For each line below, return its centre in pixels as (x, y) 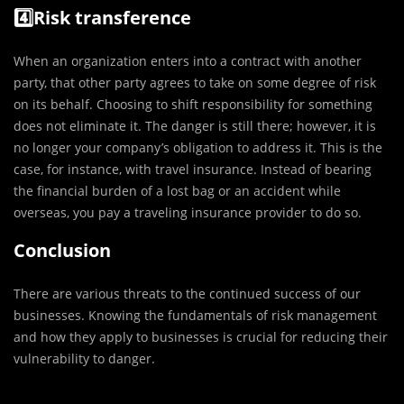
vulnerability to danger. (84, 359)
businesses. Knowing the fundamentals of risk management (195, 316)
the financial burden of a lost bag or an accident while (177, 191)
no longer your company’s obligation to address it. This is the (198, 148)
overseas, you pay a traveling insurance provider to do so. (188, 213)
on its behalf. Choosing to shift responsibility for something (193, 105)
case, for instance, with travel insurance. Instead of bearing (193, 170)
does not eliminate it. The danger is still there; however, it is (195, 126)
